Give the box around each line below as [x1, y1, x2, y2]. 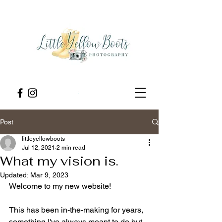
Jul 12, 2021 [22, 144, 55, 151]
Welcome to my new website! [9, 181, 113, 191]
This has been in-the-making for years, [9, 205, 145, 215]
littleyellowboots [22, 135, 65, 142]
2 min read [56, 144, 85, 151]
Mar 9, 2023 [30, 171, 68, 179]
